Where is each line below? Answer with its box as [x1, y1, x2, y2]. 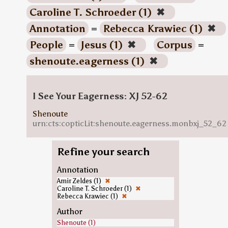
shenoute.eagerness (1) [29, 55, 147, 67]
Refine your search [56, 146, 150, 158]
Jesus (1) [80, 39, 125, 51]
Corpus [156, 39, 192, 51]
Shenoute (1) [56, 219, 96, 226]
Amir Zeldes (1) [56, 177, 103, 185]
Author [56, 207, 82, 216]
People [29, 39, 63, 51]
